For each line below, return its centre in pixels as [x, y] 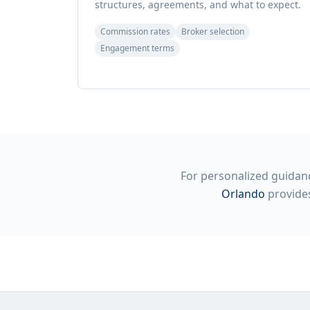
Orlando [243, 194]
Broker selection [213, 31]
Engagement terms [137, 48]
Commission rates [135, 31]
